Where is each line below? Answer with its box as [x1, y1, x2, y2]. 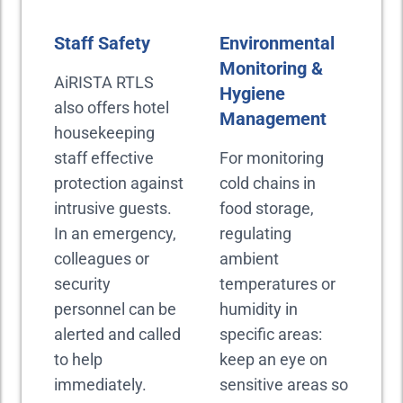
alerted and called [54, 325, 181, 344]
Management [219, 108, 327, 130]
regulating [219, 224, 291, 243]
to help [54, 350, 103, 369]
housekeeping [54, 123, 155, 142]
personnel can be [54, 300, 176, 318]
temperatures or [219, 274, 336, 293]
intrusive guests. [54, 199, 172, 218]
